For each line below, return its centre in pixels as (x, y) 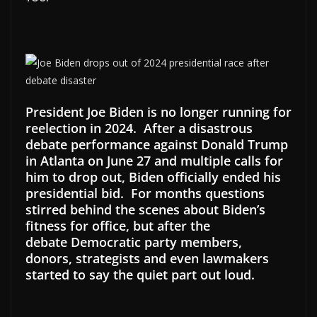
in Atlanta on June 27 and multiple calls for (154, 160)
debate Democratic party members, (134, 242)
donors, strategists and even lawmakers (147, 258)
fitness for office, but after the (118, 225)
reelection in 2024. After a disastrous (139, 128)
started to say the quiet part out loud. (142, 274)
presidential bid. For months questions (145, 193)
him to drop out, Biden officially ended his (153, 177)
